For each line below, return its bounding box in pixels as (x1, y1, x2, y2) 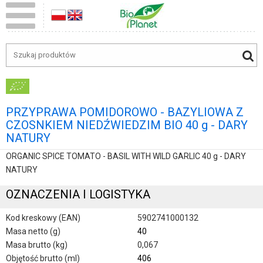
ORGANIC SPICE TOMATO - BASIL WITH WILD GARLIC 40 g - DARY (6, 151, 246, 161)
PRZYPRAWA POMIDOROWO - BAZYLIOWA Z (6, 105, 244, 119)
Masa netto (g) (6, 226, 60, 236)
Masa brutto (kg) (6, 240, 68, 249)
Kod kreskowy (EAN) (6, 213, 80, 222)
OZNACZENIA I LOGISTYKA (6, 187, 150, 202)
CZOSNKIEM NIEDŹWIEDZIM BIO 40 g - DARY (6, 118, 248, 132)
